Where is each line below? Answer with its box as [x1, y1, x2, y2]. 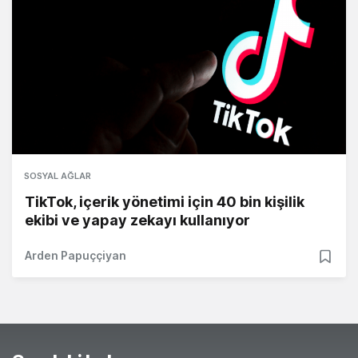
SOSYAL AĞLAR [24, 170, 91, 182]
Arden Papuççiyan [25, 249, 126, 263]
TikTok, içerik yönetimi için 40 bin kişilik [25, 193, 304, 211]
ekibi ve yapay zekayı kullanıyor [25, 212, 250, 229]
